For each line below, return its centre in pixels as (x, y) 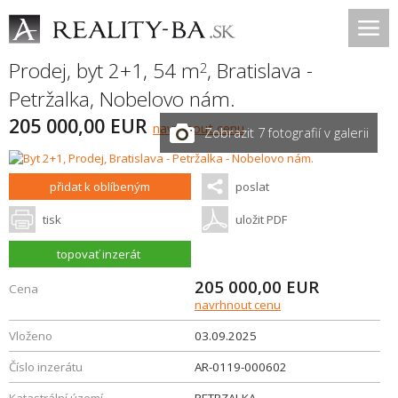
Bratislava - (265, 71)
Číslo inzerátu (46, 367)
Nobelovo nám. (167, 99)
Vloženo (31, 336)
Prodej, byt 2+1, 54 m (104, 71)
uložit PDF (261, 219)
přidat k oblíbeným (100, 187)
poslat (252, 187)
